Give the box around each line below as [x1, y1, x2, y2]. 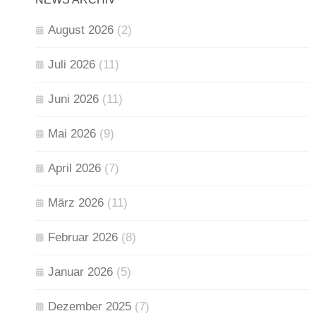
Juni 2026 [48, 92, 99, 107]
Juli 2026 [48, 58, 95, 72]
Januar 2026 [48, 265, 113, 279]
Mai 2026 [48, 127, 96, 141]
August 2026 [48, 23, 114, 37]
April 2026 [48, 162, 101, 176]
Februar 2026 [48, 231, 118, 245]
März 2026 [48, 196, 104, 210]
